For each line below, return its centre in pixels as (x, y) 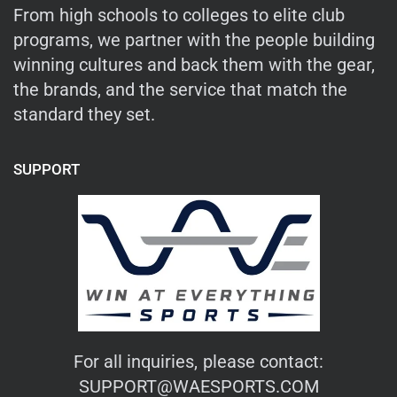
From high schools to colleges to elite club (179, 15)
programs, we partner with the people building (195, 40)
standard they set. (85, 114)
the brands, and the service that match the (181, 90)
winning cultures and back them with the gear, (195, 65)
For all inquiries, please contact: (198, 361)
